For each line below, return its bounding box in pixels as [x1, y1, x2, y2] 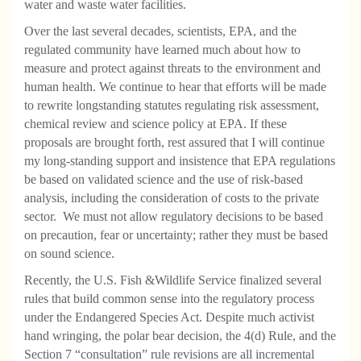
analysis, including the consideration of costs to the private [24, 191, 319, 205]
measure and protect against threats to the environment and [24, 61, 321, 75]
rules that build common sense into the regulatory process [24, 292, 314, 305]
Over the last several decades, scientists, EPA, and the [24, 24, 297, 38]
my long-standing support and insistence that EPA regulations [24, 154, 335, 168]
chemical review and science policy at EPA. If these [24, 117, 287, 131]
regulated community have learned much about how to [24, 43, 301, 56]
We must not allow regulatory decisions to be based [63, 210, 323, 223]
